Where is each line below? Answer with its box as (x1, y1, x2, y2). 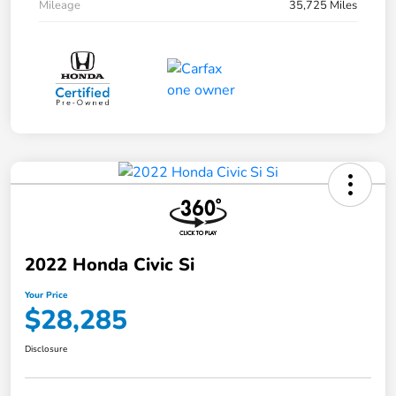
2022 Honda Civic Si (25, 252, 194, 277)
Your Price (25, 288, 67, 301)
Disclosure (25, 342, 67, 355)
